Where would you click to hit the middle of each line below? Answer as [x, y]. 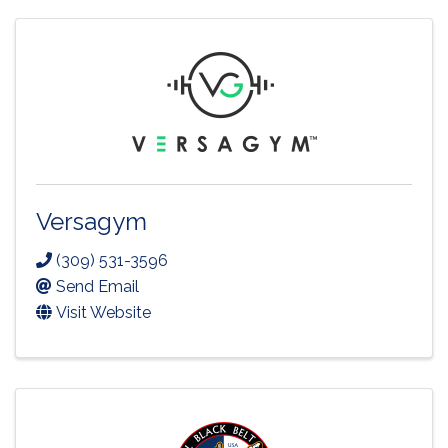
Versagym [91, 221]
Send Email [97, 286]
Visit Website [103, 312]
